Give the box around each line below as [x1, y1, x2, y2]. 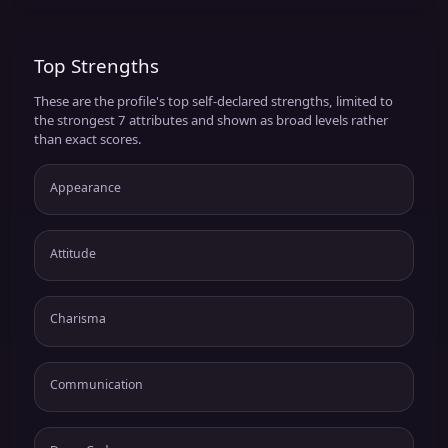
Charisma [49, 310, 106, 328]
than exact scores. [33, 130, 142, 149]
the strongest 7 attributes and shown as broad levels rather [33, 111, 388, 130]
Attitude [49, 244, 96, 262]
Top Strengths [33, 53, 159, 79]
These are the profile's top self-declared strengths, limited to [33, 92, 393, 111]
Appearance [49, 178, 121, 196]
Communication [49, 376, 143, 394]
